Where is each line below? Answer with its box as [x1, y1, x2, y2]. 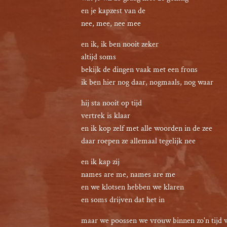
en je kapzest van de [81, 6, 145, 16]
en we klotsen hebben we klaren [81, 182, 184, 193]
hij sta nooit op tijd [81, 98, 142, 108]
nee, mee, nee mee [81, 18, 141, 29]
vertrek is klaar [81, 110, 130, 121]
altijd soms [81, 52, 116, 62]
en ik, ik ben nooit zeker [81, 39, 159, 50]
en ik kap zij [81, 157, 120, 167]
